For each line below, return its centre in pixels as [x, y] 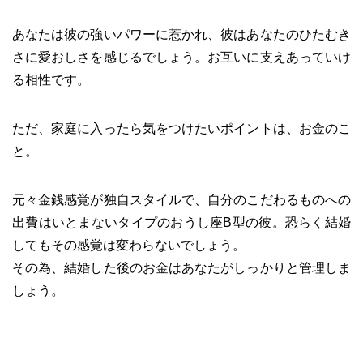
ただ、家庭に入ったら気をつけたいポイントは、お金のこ [181, 128]
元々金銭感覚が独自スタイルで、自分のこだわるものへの [181, 200]
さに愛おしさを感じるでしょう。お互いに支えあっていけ [181, 57]
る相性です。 [51, 80]
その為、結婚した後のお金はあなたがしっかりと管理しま [181, 268]
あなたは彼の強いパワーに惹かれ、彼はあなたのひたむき [181, 34]
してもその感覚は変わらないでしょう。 [129, 245]
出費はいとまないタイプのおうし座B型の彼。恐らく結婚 [181, 222]
